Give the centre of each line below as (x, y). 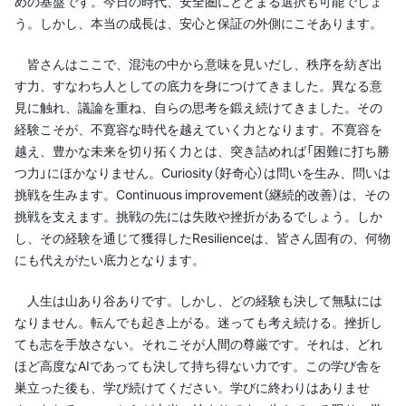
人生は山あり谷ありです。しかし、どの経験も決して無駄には (198, 300)
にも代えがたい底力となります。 (110, 259)
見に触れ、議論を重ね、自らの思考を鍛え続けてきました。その (198, 107)
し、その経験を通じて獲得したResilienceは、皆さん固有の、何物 (203, 237)
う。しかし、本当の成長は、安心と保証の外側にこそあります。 (198, 23)
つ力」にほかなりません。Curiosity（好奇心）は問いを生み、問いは (203, 172)
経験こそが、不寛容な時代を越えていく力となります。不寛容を (198, 129)
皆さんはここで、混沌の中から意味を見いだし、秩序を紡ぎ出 (198, 63)
